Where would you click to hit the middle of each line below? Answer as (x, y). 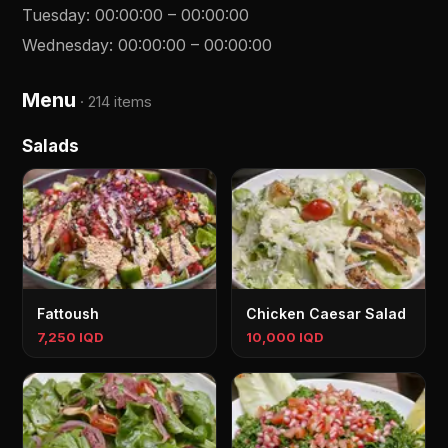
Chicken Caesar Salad (326, 313)
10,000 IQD (285, 337)
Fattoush (68, 313)
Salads (51, 146)
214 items (120, 101)
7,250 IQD (71, 337)
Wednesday (66, 45)
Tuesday (54, 15)
